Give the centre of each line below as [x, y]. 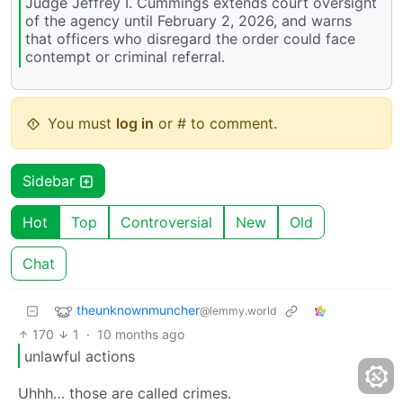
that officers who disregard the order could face [190, 39]
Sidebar [51, 181]
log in [135, 124]
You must [82, 124]
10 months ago [140, 335]
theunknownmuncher [138, 310]
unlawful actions [80, 356]
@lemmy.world [238, 311]
